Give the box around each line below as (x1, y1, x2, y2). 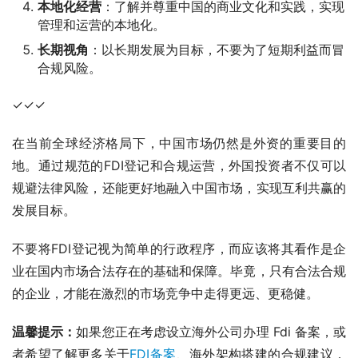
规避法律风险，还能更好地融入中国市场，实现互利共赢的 (12, 180, 346, 197)
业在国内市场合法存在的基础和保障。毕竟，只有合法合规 (12, 263, 346, 280)
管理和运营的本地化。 (38, 17, 165, 34)
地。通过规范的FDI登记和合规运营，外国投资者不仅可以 (12, 157, 346, 174)
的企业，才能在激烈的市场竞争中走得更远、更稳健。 (12, 285, 319, 302)
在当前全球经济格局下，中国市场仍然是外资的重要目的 (12, 135, 346, 152)
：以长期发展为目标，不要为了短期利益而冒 (89, 42, 344, 58)
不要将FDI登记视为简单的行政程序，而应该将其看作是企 (12, 241, 346, 257)
